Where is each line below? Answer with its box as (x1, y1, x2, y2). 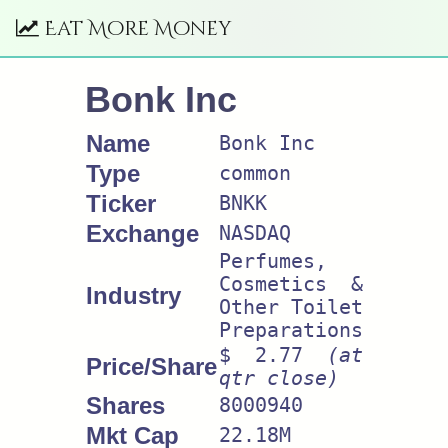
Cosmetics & (219, 273, 363, 296)
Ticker (86, 190, 156, 217)
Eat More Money (39, 14, 232, 42)
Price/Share (86, 353, 217, 380)
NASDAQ (219, 222, 291, 245)
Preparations (219, 319, 363, 342)
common (219, 162, 291, 185)
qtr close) (219, 367, 339, 390)
